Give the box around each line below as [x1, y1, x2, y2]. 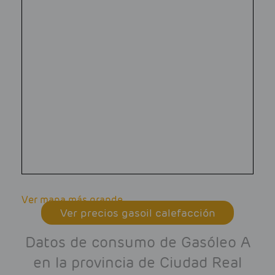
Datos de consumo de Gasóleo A [25, 233, 250, 252]
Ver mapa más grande [21, 193, 123, 207]
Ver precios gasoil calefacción [60, 206, 215, 220]
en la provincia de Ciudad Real [33, 253, 242, 273]
